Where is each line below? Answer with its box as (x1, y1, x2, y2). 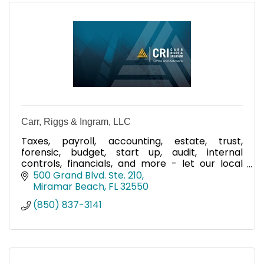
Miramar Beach (33, 179, 104, 193)
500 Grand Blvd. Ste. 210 (33, 168, 142, 182)
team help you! (21, 168, 91, 182)
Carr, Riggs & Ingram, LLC (21, 117, 131, 127)
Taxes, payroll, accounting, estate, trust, (21, 134, 243, 148)
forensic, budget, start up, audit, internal (21, 146, 243, 160)
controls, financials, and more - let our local (21, 157, 243, 171)
